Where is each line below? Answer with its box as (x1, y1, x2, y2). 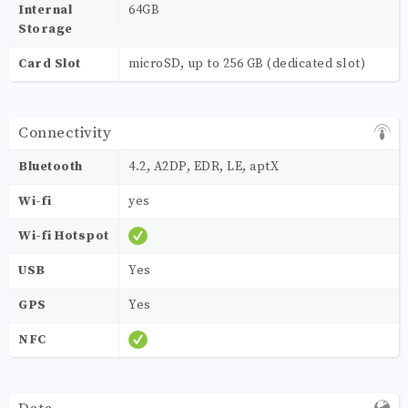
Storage (18, 20, 73, 37)
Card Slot (18, 55, 81, 72)
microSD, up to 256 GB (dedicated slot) (128, 55, 365, 72)
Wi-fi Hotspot (18, 227, 109, 244)
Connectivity (18, 122, 111, 143)
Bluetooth (18, 158, 83, 175)
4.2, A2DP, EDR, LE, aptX (128, 158, 279, 175)
